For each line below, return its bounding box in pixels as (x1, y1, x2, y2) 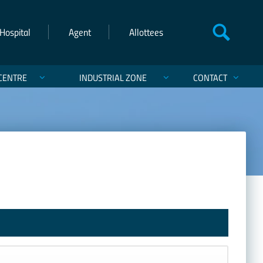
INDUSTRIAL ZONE (79, 70, 147, 84)
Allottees (129, 25, 163, 39)
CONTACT (193, 70, 227, 84)
